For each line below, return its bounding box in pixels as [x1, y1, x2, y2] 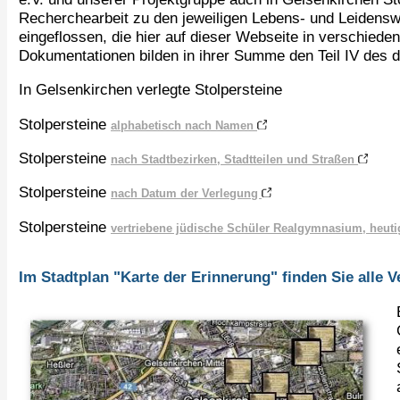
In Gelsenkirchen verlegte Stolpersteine [19, 80, 282, 99]
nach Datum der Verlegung [111, 187, 262, 201]
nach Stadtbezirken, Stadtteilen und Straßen [111, 153, 358, 167]
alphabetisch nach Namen [111, 118, 257, 132]
